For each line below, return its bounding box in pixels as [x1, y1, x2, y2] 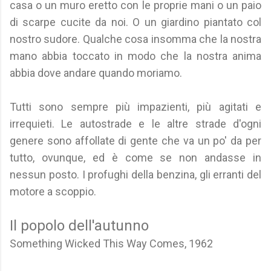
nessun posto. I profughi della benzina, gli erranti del [10, 168, 261, 181]
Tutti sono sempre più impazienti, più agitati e [10, 100, 261, 113]
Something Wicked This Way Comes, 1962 [10, 237, 213, 250]
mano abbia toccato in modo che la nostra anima [10, 50, 261, 62]
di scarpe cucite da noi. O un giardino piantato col [10, 16, 261, 28]
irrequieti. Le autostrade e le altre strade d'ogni [10, 117, 261, 130]
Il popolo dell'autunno [10, 217, 149, 234]
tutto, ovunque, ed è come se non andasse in [10, 151, 261, 164]
